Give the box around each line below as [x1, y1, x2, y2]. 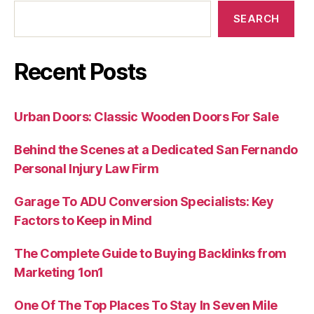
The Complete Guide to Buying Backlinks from [14, 246, 287, 261]
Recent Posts [14, 58, 147, 86]
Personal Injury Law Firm [14, 161, 159, 177]
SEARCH [233, 12, 280, 26]
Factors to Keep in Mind [14, 213, 152, 228]
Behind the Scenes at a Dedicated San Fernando [14, 142, 298, 158]
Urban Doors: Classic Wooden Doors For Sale [14, 109, 279, 125]
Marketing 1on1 [14, 265, 104, 280]
